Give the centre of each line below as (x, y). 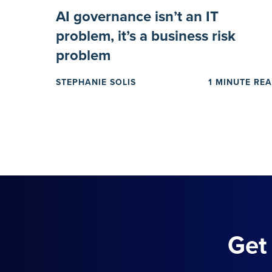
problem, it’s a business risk (146, 36)
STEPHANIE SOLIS (96, 83)
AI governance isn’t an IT (137, 17)
